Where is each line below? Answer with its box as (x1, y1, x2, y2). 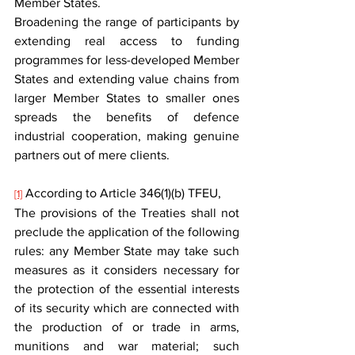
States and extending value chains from (14, 72, 239, 86)
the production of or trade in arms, (14, 320, 239, 334)
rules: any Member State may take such (14, 244, 239, 258)
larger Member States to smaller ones (14, 91, 239, 105)
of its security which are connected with (14, 301, 239, 315)
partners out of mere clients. (14, 148, 170, 162)
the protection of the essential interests (14, 282, 239, 296)
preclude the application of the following (14, 225, 239, 239)
